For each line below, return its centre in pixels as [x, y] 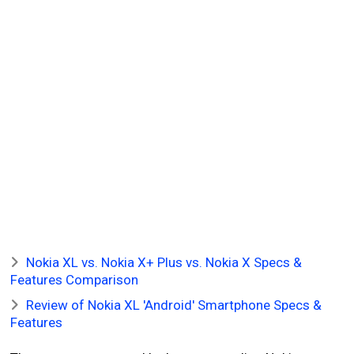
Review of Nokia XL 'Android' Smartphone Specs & [174, 305]
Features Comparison [75, 280]
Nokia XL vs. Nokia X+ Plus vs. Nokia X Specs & [164, 262]
